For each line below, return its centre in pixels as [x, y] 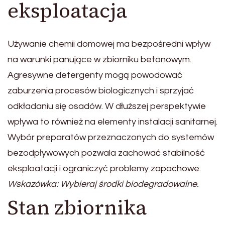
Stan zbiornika [77, 208]
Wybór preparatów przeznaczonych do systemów [111, 138]
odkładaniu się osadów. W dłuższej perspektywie [107, 106]
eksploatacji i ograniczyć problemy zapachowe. [104, 169]
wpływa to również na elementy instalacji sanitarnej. [113, 122]
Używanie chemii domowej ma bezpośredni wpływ [109, 44]
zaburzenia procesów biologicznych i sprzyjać [101, 91]
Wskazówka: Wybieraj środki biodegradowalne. [103, 184]
